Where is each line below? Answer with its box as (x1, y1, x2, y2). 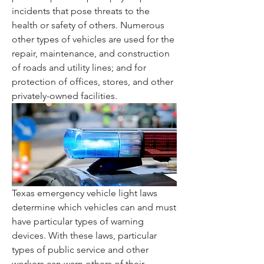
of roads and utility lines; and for (12, 62, 146, 74)
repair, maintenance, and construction (12, 48, 170, 60)
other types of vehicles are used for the (12, 34, 174, 45)
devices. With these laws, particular (12, 230, 157, 242)
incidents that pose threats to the (12, 5, 150, 17)
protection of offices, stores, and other (12, 76, 173, 88)
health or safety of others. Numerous (12, 19, 164, 31)
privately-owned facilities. (12, 90, 117, 102)
